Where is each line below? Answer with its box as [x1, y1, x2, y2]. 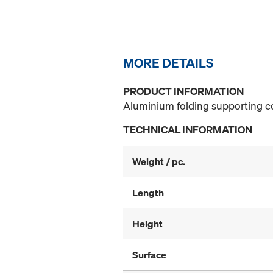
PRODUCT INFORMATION [123, 84, 244, 99]
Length [132, 186, 164, 200]
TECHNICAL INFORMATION [123, 122, 252, 137]
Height [132, 217, 163, 231]
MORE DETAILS [123, 54, 214, 72]
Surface [132, 248, 166, 262]
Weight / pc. [132, 155, 185, 169]
